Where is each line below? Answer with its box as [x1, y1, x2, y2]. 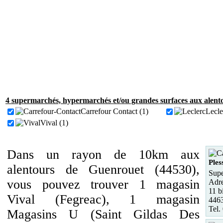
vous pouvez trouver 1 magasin [7, 177, 200, 192]
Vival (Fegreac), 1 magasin [7, 192, 200, 207]
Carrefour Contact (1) [81, 107, 148, 115]
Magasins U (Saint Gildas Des [7, 207, 200, 222]
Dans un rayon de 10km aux [7, 147, 200, 162]
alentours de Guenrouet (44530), [7, 162, 200, 177]
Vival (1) [40, 118, 68, 127]
